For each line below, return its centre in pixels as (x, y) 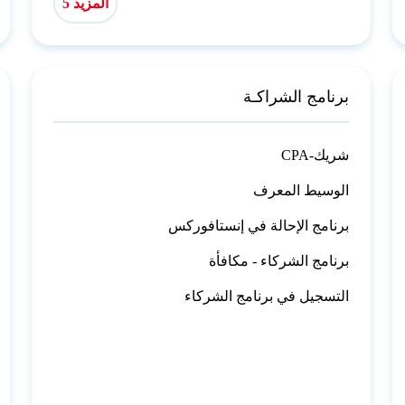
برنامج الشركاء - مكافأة (279, 261)
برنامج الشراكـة (297, 97)
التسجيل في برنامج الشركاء (267, 297)
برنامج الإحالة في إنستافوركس (259, 226)
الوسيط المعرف (301, 191)
